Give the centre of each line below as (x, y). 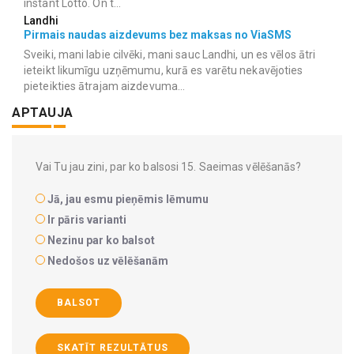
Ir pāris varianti (87, 220)
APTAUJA (43, 113)
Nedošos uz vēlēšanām (108, 261)
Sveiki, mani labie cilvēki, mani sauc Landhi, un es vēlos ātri (170, 55)
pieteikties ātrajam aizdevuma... (105, 87)
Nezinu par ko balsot (101, 241)
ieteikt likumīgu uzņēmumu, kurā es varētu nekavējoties (164, 71)
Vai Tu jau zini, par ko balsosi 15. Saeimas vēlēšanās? (169, 167)
